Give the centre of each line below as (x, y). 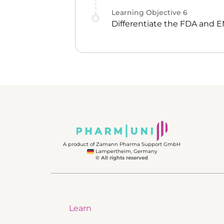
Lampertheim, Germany (125, 151)
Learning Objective (147, 12)
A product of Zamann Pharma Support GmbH (122, 144)
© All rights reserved (122, 158)
